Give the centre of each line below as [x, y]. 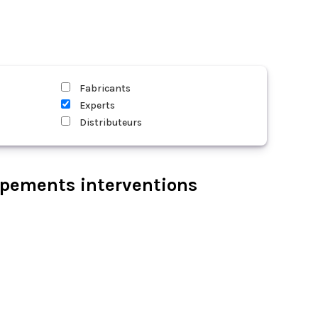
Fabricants [104, 88]
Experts [96, 105]
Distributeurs [110, 122]
